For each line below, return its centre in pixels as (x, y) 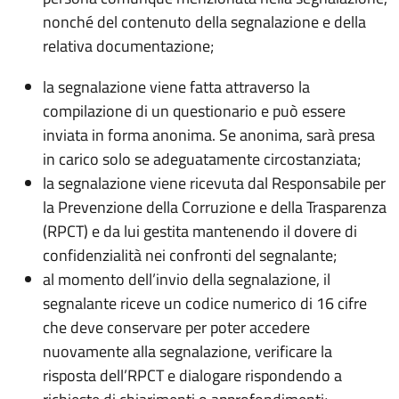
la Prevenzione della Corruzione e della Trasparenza (215, 207)
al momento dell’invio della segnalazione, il (187, 279)
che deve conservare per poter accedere (177, 327)
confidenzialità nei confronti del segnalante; (190, 255)
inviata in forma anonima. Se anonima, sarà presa (209, 134)
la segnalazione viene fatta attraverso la (177, 86)
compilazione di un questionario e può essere (195, 110)
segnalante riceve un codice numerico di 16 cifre (205, 303)
